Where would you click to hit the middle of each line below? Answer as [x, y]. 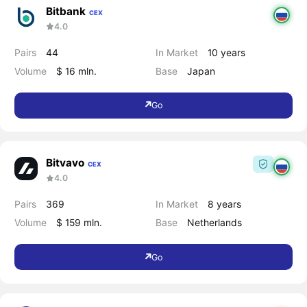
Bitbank [65, 11]
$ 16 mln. [76, 71]
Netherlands [215, 223]
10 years [227, 52]
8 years [225, 204]
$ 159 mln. [79, 223]
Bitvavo [65, 162]
